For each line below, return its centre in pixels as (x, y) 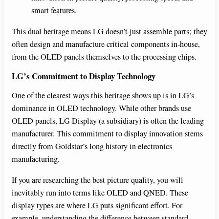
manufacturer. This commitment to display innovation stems (107, 134)
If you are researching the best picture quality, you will (98, 180)
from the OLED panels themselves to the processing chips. (104, 56)
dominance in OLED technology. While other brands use (101, 108)
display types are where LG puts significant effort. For (97, 205)
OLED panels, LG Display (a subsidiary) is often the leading (108, 121)
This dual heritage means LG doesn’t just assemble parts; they (109, 31)
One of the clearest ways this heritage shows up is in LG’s (103, 96)
